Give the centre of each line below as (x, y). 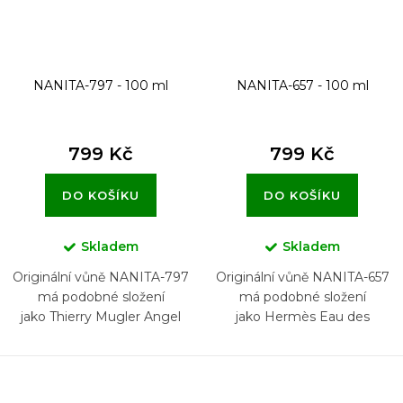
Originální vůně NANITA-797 (101, 278)
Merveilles (302, 337)
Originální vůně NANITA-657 (302, 278)
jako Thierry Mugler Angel (101, 317)
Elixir (101, 337)
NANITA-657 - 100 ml (302, 86)
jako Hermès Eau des (302, 317)
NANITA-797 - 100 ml (101, 86)
